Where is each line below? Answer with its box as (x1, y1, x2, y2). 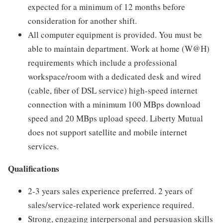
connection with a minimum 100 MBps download (28, 99, 201, 111)
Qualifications (8, 162, 59, 175)
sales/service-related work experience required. (28, 199, 194, 211)
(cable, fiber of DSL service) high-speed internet (28, 85, 198, 97)
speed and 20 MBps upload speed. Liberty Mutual (28, 112, 203, 124)
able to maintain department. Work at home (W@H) (28, 43, 210, 55)
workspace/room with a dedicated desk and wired (28, 71, 201, 83)
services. (28, 140, 59, 152)
